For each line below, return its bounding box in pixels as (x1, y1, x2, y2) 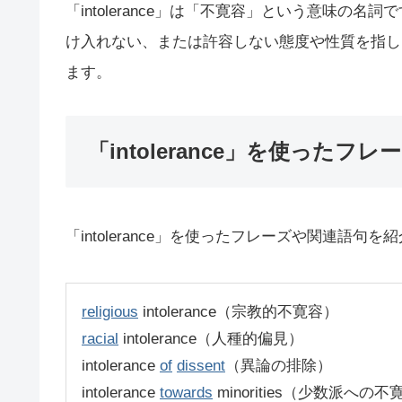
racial (82, 330, 118, 348)
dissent (177, 357, 225, 375)
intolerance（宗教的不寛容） (138, 303, 338, 321)
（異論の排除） (225, 357, 332, 375)
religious (82, 303, 138, 321)
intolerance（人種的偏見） (118, 330, 303, 348)
